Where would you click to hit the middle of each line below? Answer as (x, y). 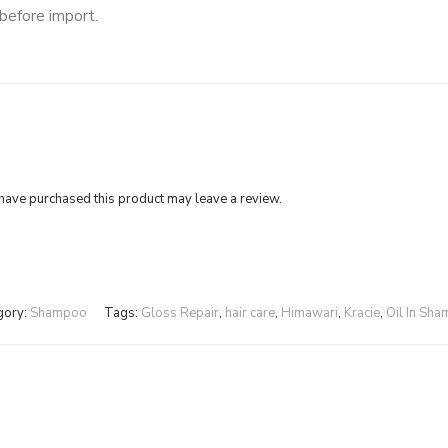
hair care (250, 313)
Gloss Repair (180, 313)
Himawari (309, 313)
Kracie (362, 313)
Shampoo (58, 313)
